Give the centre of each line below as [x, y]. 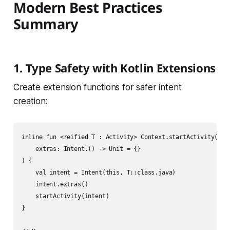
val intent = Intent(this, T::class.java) [99, 173]
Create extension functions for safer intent [97, 88]
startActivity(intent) [65, 196]
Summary [46, 24]
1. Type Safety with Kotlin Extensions [114, 68]
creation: [30, 101]
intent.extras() [55, 185]
